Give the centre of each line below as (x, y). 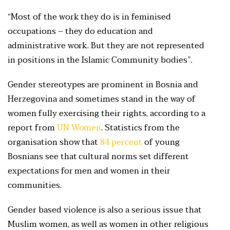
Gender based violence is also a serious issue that (105, 210)
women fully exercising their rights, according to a (107, 114)
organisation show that (54, 142)
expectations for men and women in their (89, 171)
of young (161, 142)
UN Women (79, 128)
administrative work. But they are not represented (106, 46)
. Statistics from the (140, 128)
